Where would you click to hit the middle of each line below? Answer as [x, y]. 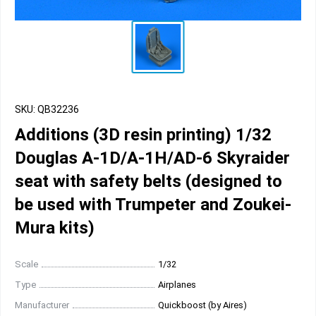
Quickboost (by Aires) [202, 305]
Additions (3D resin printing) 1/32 [143, 135]
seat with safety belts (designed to [148, 181]
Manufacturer [42, 305]
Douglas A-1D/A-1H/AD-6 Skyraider [152, 158]
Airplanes [177, 285]
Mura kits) [55, 228]
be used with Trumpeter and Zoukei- [153, 205]
